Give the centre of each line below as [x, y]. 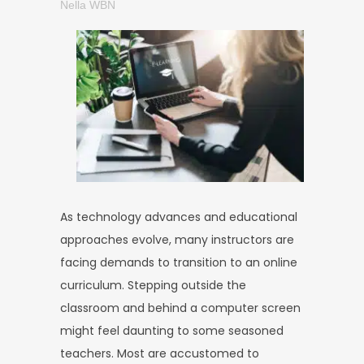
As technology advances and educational [179, 217]
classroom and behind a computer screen [180, 308]
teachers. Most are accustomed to [160, 353]
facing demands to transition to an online [179, 262]
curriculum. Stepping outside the [153, 285]
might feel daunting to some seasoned [172, 330]
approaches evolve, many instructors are [177, 239]
